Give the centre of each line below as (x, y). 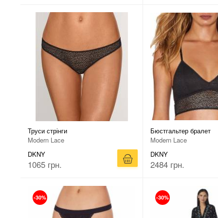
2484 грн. (167, 164)
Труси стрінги (47, 131)
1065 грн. (45, 164)
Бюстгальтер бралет (181, 131)
